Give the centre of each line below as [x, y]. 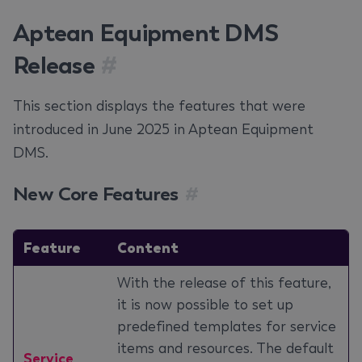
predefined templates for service [227, 326]
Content [148, 248]
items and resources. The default [225, 348]
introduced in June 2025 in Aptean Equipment [163, 129]
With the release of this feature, [224, 283]
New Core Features [96, 194]
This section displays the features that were [159, 106]
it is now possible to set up [205, 305]
